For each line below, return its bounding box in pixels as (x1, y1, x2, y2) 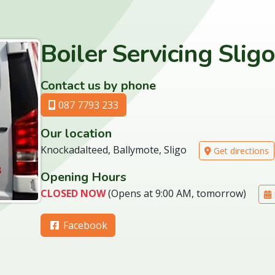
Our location (41, 125, 112, 142)
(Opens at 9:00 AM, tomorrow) (106, 186, 249, 200)
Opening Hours (41, 169, 126, 185)
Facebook (61, 219, 107, 232)
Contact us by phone (41, 77, 156, 94)
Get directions (211, 145, 269, 157)
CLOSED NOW (41, 186, 106, 200)
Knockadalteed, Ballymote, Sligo (41, 142, 187, 157)
